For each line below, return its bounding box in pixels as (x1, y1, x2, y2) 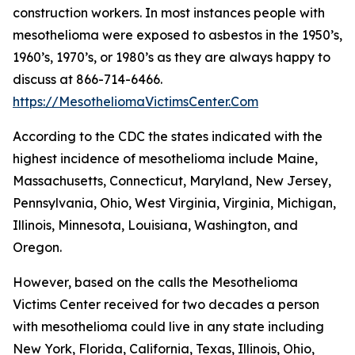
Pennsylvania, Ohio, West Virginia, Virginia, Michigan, (13, 195, 336, 211)
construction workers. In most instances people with (13, 5, 325, 21)
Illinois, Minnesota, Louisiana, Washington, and (13, 217, 298, 233)
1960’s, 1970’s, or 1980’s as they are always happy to (13, 49, 330, 65)
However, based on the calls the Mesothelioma (13, 274, 298, 290)
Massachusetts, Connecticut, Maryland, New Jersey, (13, 173, 331, 189)
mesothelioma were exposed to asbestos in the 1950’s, (13, 27, 342, 43)
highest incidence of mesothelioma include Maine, (13, 151, 318, 166)
